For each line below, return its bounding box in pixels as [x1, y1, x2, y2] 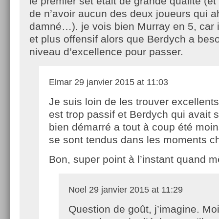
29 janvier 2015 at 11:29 [87, 184, 183, 195]
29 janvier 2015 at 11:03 [72, 77, 168, 87]
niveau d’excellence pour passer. [29, 45, 183, 57]
